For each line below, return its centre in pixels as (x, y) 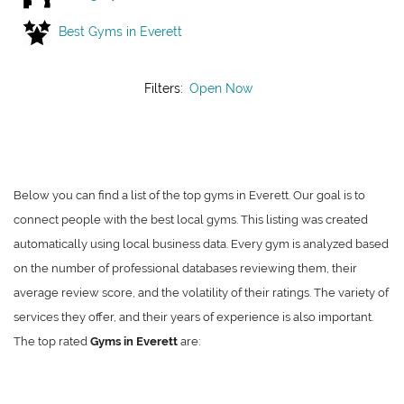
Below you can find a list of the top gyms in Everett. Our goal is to (189, 196)
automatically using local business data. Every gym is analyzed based (201, 244)
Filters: (165, 88)
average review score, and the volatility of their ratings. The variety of (201, 293)
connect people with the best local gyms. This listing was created (191, 220)
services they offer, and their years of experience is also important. (193, 317)
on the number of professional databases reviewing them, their (185, 269)
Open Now (220, 88)
